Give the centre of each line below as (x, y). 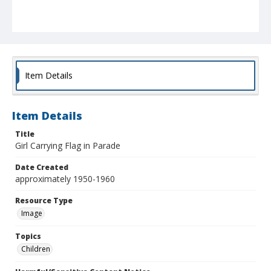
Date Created (42, 168)
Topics (28, 237)
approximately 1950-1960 (65, 179)
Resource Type (44, 201)
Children (36, 249)
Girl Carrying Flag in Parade (68, 146)
